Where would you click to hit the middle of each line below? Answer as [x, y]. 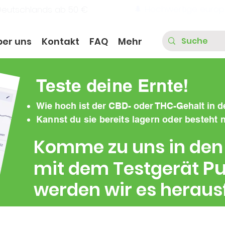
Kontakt [61, 41]
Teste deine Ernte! [113, 86]
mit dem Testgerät [118, 169]
